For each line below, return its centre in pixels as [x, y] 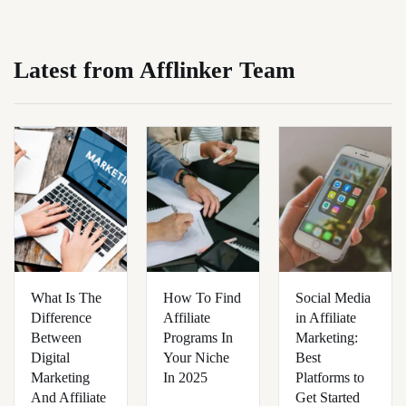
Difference [61, 318]
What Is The [66, 298]
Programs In [198, 338]
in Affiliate [326, 318]
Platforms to [330, 377]
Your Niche [196, 358]
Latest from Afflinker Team [155, 70]
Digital [50, 358]
